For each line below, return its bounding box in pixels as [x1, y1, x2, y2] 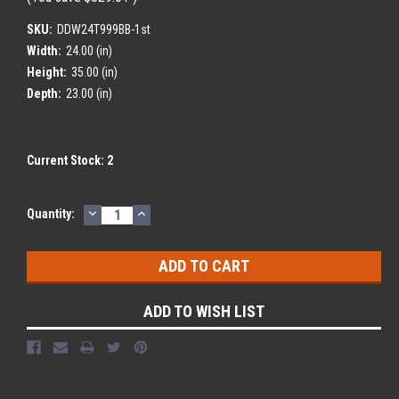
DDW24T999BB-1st [56, 21, 151, 37]
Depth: [27, 85, 61, 101]
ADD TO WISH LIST [143, 301, 265, 321]
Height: [27, 64, 67, 79]
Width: [27, 43, 61, 58]
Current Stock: [27, 152, 107, 167]
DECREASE [85, 202, 162, 222]
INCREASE [134, 202, 208, 222]
